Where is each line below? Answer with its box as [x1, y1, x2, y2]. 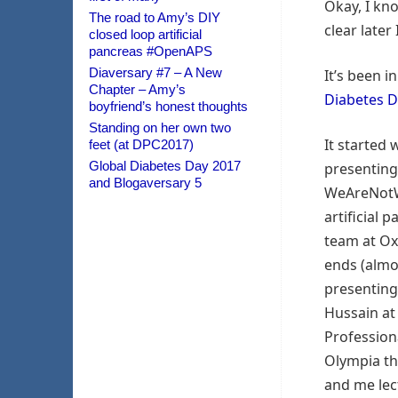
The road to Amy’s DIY [89, 10, 220, 25]
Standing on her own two [89, 120, 231, 135]
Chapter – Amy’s [89, 82, 186, 97]
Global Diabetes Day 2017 [89, 158, 241, 173]
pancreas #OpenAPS [89, 44, 212, 59]
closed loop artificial [89, 27, 202, 42]
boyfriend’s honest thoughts [89, 99, 248, 114]
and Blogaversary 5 [89, 175, 202, 190]
